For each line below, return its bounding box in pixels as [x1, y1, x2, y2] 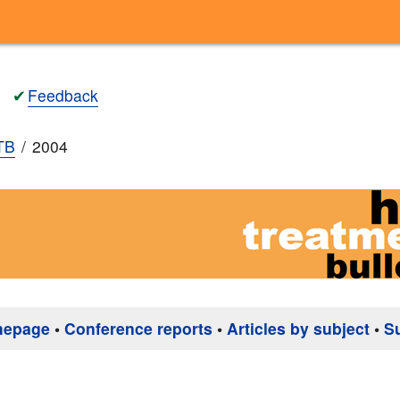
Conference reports [64, 317, 212, 340]
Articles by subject [227, 317, 370, 340]
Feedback [28, 83, 98, 106]
